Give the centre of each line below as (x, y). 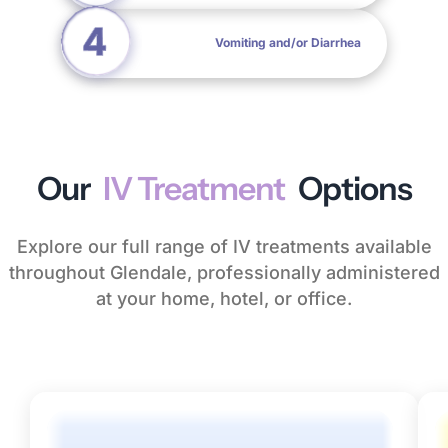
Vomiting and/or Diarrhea (288, 43)
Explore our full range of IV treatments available (224, 246)
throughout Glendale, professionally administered (224, 272)
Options (352, 188)
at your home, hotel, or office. (224, 298)
